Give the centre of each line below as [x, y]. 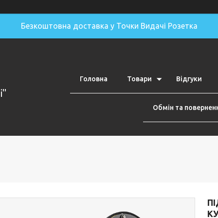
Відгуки [189, 79]
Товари [139, 79]
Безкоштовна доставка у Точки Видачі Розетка [109, 26]
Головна [94, 79]
